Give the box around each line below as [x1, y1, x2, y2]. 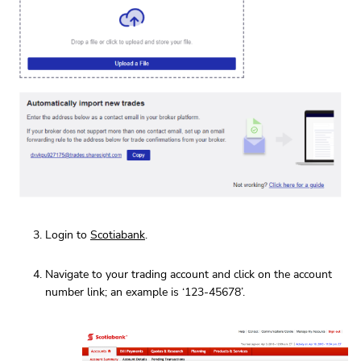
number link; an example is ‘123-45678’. [45, 284, 245, 301]
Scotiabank [90, 227, 145, 243]
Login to [45, 227, 90, 243]
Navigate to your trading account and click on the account [45, 267, 332, 283]
